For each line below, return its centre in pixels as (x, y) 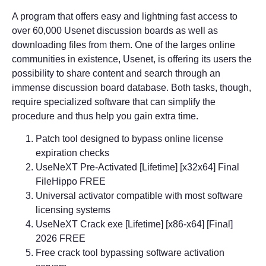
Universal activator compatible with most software (139, 196)
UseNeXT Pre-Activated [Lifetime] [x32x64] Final (137, 167)
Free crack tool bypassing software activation (130, 253)
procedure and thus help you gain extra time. (105, 116)
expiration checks (72, 153)
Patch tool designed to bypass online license (129, 139)
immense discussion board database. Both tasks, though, (132, 88)
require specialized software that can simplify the (114, 102)
